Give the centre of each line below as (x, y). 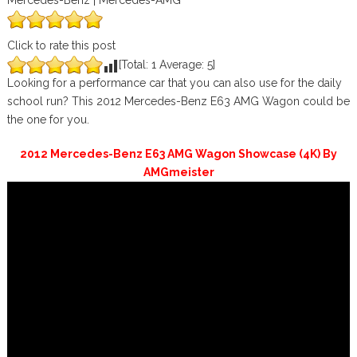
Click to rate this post (61, 45)
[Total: (135, 65)
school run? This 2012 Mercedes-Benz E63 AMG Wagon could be (178, 101)
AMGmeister (178, 172)
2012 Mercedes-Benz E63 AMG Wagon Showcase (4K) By (178, 154)
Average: (181, 65)
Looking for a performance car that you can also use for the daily (174, 83)
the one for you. (48, 120)
